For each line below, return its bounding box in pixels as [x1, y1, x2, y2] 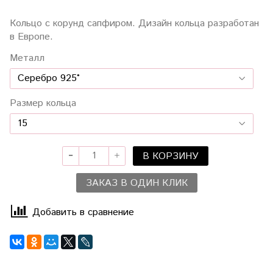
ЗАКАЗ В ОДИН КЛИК [85, 175, 188, 190]
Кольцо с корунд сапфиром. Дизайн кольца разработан [10, 16, 259, 30]
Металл [10, 51, 44, 65]
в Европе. [10, 29, 53, 44]
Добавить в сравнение [32, 205, 134, 220]
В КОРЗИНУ [143, 149, 199, 163]
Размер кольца [10, 96, 76, 110]
